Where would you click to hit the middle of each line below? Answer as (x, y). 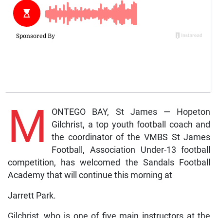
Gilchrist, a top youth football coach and (131, 125)
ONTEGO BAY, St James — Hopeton (131, 112)
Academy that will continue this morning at (90, 175)
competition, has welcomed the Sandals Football (109, 163)
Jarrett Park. (32, 196)
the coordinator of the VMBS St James (131, 137)
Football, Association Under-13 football (131, 150)
